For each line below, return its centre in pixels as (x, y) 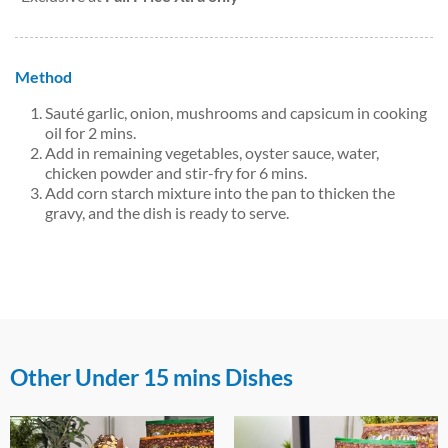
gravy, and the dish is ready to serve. (167, 213)
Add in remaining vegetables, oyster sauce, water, (212, 153)
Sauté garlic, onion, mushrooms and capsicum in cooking (236, 113)
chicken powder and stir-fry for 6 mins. (176, 173)
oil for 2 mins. (90, 133)
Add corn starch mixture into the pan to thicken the (220, 193)
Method (43, 77)
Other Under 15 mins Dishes (151, 377)
